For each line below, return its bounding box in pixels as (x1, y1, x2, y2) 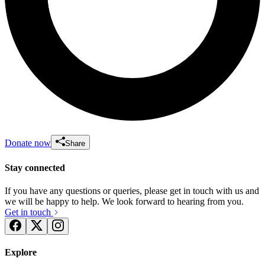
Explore (5, 247, 37, 258)
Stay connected (5, 162, 65, 173)
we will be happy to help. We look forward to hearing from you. (5, 196, 244, 206)
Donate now (5, 138, 51, 148)
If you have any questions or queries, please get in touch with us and (5, 185, 259, 196)
